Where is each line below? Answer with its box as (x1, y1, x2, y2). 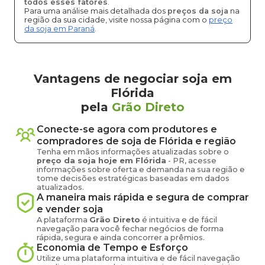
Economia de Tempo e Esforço (37, 242, 188, 253)
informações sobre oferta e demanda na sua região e (37, 165, 245, 174)
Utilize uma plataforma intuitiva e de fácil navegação (37, 254, 240, 263)
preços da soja (167, 7, 228, 15)
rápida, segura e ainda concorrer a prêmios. (37, 233, 205, 242)
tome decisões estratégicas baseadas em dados (37, 174, 230, 183)
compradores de (37, 135, 119, 147)
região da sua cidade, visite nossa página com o (24, 15, 209, 24)
